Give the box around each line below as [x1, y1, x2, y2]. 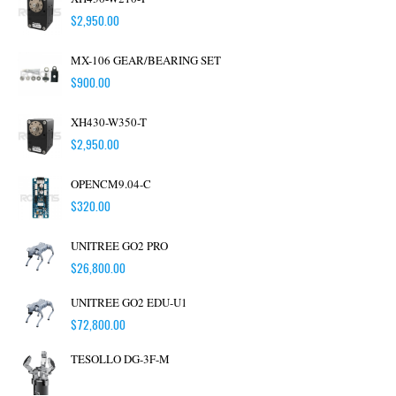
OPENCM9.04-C [71, 176, 151, 193]
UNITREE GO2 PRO [71, 238, 168, 255]
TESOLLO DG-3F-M [71, 351, 170, 368]
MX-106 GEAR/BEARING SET [71, 52, 221, 69]
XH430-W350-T [71, 114, 147, 131]
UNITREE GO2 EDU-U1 [71, 294, 187, 311]
